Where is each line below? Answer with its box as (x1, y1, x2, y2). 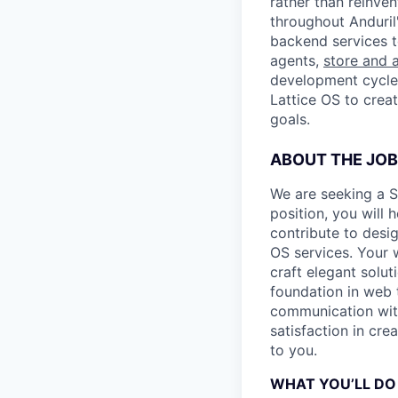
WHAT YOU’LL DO (270, 375, 396, 393)
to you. (270, 341, 317, 359)
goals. (270, 110, 310, 128)
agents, (270, 52, 323, 69)
